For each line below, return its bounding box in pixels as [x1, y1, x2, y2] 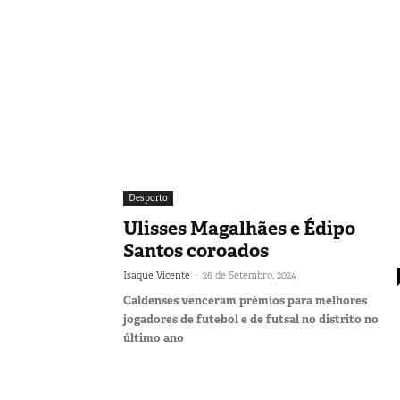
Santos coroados [123, 237, 269, 263]
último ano [123, 329, 184, 346]
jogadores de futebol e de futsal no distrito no [123, 311, 379, 327]
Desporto [129, 191, 168, 204]
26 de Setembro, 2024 [203, 268, 296, 281]
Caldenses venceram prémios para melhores [123, 292, 367, 308]
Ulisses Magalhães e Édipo [123, 215, 355, 241]
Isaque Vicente [123, 268, 190, 281]
